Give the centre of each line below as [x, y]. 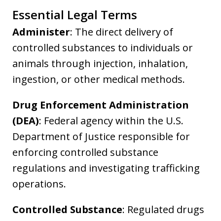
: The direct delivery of [122, 32]
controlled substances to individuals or [103, 47]
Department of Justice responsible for [101, 136]
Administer [41, 32]
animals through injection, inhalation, [100, 63]
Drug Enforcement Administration [101, 105]
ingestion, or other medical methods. [99, 79]
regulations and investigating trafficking [106, 168]
